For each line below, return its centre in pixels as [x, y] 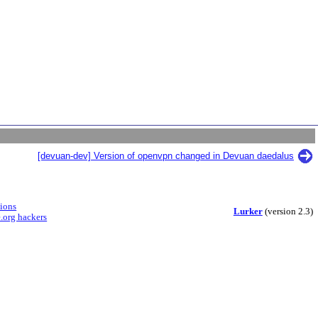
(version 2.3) [287, 212]
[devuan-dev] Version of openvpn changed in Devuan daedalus [166, 156]
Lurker [248, 212]
